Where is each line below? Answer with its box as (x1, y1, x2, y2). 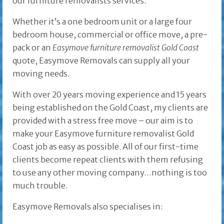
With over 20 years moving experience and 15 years (12, 89, 206, 100)
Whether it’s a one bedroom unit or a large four (12, 16, 192, 27)
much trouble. (12, 180, 67, 191)
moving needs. (12, 68, 69, 79)
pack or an (12, 42, 52, 53)
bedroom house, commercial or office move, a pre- (12, 29, 207, 40)
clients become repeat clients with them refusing (12, 154, 203, 165)
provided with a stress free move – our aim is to (12, 115, 193, 126)
